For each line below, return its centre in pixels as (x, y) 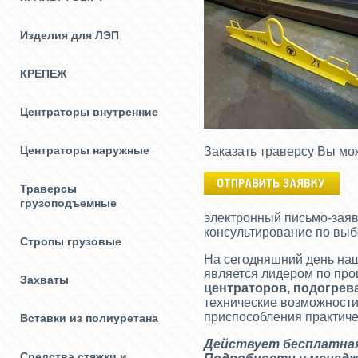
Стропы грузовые (71, 241)
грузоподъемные (68, 203)
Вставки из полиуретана (89, 318)
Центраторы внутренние (89, 112)
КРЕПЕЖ (44, 74)
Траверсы (48, 189)
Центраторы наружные (85, 150)
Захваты (44, 280)
